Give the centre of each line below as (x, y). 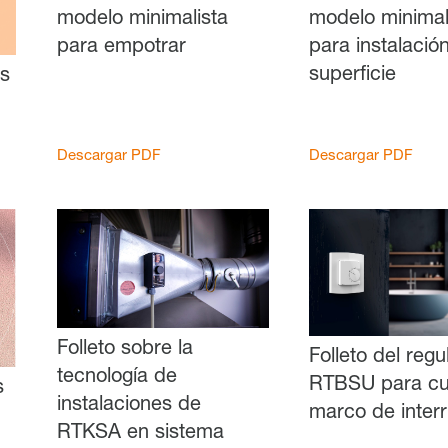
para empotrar (121, 48)
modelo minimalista (142, 20)
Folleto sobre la (124, 350)
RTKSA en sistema (140, 434)
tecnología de (116, 378)
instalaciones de (128, 406)
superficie (353, 76)
